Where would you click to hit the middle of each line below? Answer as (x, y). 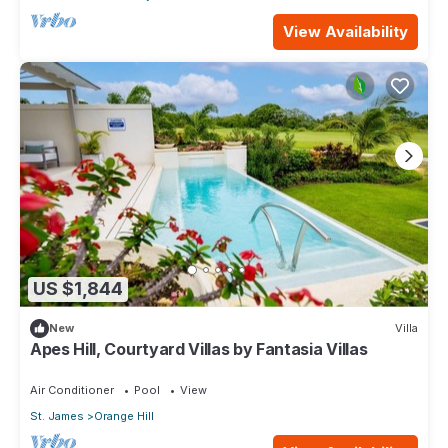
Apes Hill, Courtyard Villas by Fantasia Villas (199, 348)
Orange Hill (124, 415)
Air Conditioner (72, 389)
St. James (57, 415)
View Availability (345, 31)
